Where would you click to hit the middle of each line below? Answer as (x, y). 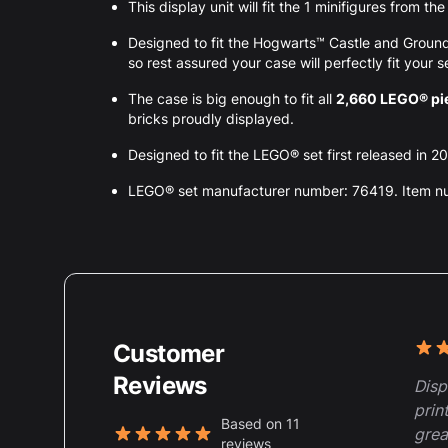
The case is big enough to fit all (232, 98)
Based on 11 (260, 423)
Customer (169, 353)
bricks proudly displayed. (211, 118)
